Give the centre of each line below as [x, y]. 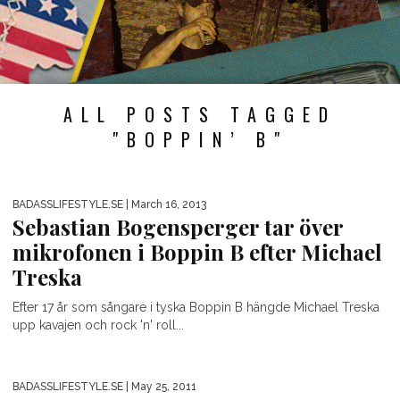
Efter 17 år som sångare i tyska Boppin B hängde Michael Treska [196, 308]
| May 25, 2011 [160, 387]
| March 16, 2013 [165, 205]
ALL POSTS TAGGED [200, 114]
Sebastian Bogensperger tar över [178, 227]
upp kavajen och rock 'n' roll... [98, 325]
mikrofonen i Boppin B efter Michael [197, 252]
